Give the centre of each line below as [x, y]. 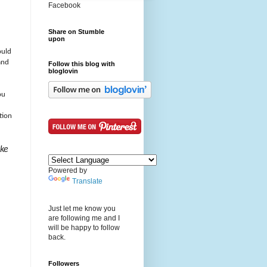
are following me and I [84, 218]
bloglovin [63, 71]
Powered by [68, 171]
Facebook [64, 6]
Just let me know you [82, 209]
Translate [87, 181]
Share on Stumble [76, 32]
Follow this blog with [82, 64]
